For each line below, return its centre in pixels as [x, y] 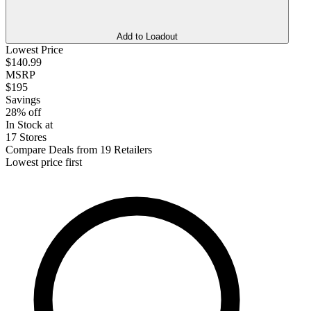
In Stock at [29, 124]
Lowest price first [44, 162]
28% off [23, 112]
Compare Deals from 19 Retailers [79, 149]
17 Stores [26, 137]
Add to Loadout [147, 36]
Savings [23, 99]
